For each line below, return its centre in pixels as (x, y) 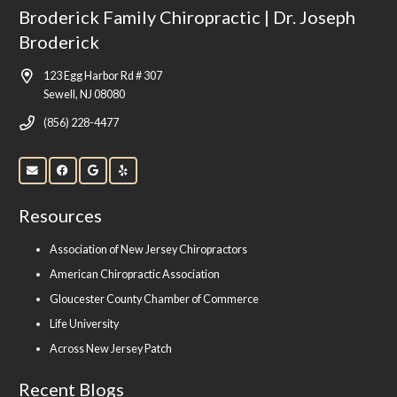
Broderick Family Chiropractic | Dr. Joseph (187, 17)
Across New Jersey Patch (111, 349)
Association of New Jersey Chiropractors (148, 250)
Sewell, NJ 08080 (84, 95)
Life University (84, 324)
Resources (60, 216)
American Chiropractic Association (135, 275)
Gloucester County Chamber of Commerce (154, 300)
